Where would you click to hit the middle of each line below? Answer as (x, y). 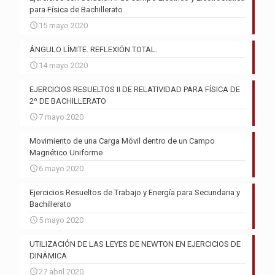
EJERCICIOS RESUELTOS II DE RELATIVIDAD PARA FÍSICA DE (135, 90)
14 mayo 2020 (63, 66)
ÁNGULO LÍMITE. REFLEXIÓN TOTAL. (93, 50)
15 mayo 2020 (63, 26)
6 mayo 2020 (61, 169)
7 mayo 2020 (61, 117)
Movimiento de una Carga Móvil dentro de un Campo (122, 141)
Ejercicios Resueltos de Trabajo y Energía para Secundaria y (135, 193)
